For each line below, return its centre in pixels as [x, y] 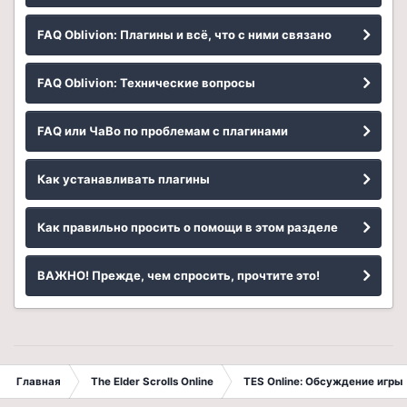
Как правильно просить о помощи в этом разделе [188, 228]
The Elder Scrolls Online [152, 382]
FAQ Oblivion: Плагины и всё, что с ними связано [184, 35]
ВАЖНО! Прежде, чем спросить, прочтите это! [179, 276]
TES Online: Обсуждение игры [323, 382]
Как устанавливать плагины [124, 179]
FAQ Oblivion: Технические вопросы [146, 83]
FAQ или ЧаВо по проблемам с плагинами [163, 131]
